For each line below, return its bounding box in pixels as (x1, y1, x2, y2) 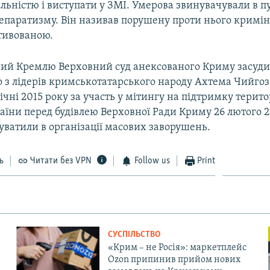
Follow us (134, 155, 170, 166)
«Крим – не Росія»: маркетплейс (107, 242, 246, 253)
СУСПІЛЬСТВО (107, 230, 160, 239)
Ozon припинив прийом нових (107, 254, 240, 265)
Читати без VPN (30, 155, 92, 166)
